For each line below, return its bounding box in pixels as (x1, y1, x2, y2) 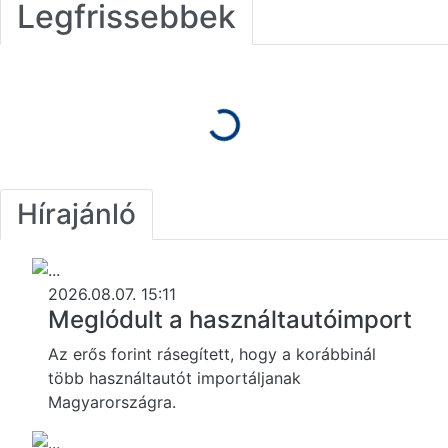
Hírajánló (17, 196, 136, 231)
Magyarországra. (48, 391, 176, 412)
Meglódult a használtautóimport (48, 304, 412, 334)
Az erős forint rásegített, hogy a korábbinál (48, 343, 376, 364)
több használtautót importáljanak (48, 367, 301, 388)
